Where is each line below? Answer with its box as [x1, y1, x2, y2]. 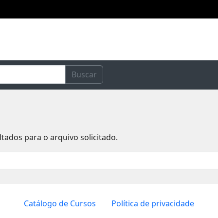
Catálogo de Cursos [24, 198, 96, 209]
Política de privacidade [111, 198, 194, 209]
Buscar [72, 69, 97, 80]
